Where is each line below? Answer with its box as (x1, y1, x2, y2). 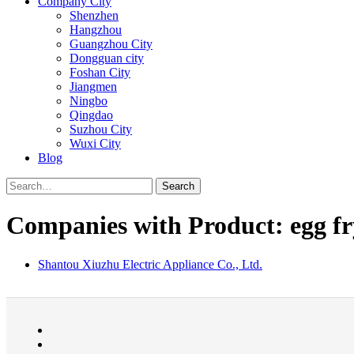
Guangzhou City (70, 37, 153, 51)
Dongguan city (70, 51, 144, 65)
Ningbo (70, 94, 107, 107)
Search (162, 180, 194, 192)
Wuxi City (70, 137, 121, 150)
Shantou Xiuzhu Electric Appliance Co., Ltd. (38, 257, 262, 271)
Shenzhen (70, 9, 119, 22)
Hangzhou (70, 23, 122, 36)
